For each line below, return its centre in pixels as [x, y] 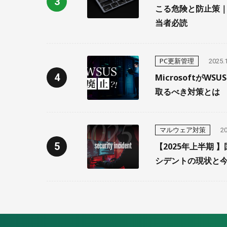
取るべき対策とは [187, 91]
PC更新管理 [177, 61]
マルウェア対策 [182, 129]
